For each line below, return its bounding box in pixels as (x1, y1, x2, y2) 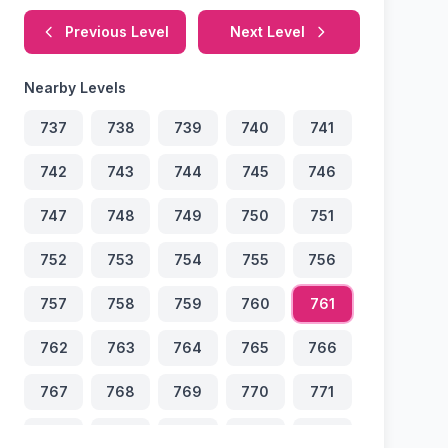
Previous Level (65, 23, 169, 40)
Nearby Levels (24, 79, 126, 96)
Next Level (229, 23, 305, 40)
